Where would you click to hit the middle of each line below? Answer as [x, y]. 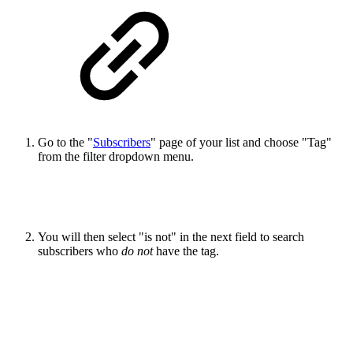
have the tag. [188, 251]
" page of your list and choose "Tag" [241, 143]
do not [137, 251]
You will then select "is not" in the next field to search [171, 237]
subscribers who [80, 251]
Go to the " [65, 143]
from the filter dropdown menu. [116, 157]
